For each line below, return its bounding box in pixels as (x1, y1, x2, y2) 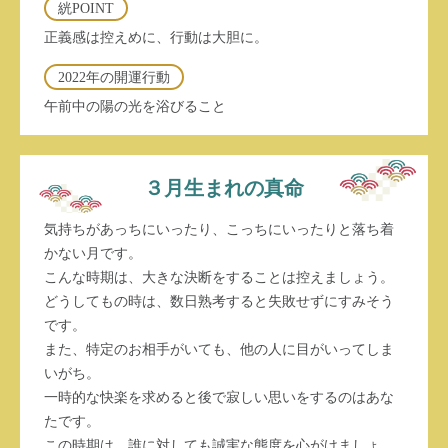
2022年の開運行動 (58, 69, 170, 85)
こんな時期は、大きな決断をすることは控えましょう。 (44, 269, 394, 285)
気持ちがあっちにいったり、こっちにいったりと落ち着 (44, 221, 394, 237)
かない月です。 (44, 245, 142, 261)
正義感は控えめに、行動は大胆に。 (44, 29, 268, 45)
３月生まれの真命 (144, 176, 304, 199)
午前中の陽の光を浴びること (44, 98, 226, 114)
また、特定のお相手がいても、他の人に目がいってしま (44, 341, 394, 357)
